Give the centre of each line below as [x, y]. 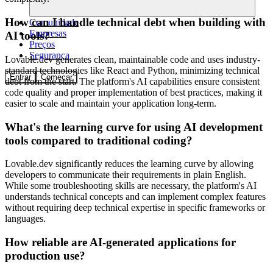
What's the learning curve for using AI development [134, 127]
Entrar [20, 77]
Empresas [48, 33]
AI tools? [27, 36]
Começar [57, 77]
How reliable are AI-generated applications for [120, 243]
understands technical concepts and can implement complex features [135, 197]
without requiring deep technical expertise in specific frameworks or [135, 208]
